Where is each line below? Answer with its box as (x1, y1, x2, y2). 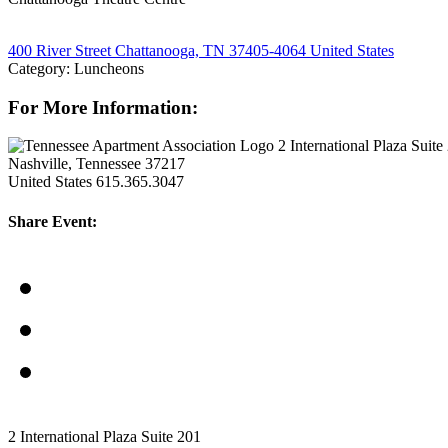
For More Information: (8, 96, 198, 118)
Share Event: (8, 212, 97, 230)
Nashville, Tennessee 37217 (8, 155, 185, 173)
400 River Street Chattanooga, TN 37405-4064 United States (8, 41, 394, 59)
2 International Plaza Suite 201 (8, 428, 201, 446)
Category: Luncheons (8, 59, 144, 77)
